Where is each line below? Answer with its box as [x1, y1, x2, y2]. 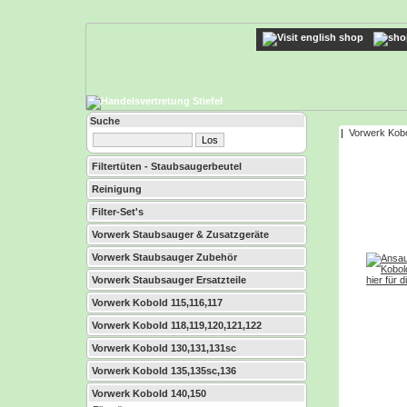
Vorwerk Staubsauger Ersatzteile [92, 274, 246, 285]
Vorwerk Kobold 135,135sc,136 [92, 365, 236, 376]
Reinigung [92, 184, 142, 194]
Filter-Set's [92, 206, 144, 217]
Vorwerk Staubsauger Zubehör [92, 252, 237, 263]
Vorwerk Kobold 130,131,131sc [92, 342, 236, 353]
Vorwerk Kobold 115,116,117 [92, 297, 223, 308]
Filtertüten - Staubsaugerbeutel [92, 161, 242, 172]
